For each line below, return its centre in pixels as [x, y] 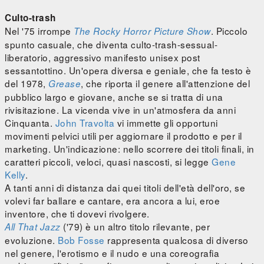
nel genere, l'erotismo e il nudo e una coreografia [112, 253]
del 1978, [27, 83]
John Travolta [85, 123]
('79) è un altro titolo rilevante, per [135, 227]
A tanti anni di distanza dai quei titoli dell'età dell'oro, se [125, 188]
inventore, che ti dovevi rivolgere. [77, 214]
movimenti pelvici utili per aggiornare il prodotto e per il [123, 136]
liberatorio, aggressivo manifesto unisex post [103, 57]
